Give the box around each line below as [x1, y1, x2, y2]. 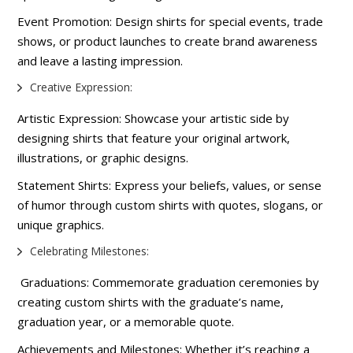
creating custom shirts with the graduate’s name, [17, 293, 284, 310]
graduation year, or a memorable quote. [17, 313, 235, 329]
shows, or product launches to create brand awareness [17, 32, 318, 49]
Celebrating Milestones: [30, 243, 150, 258]
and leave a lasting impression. [17, 52, 184, 69]
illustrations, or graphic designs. [17, 149, 189, 165]
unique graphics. [17, 216, 105, 232]
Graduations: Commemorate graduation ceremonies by [20, 273, 320, 290]
